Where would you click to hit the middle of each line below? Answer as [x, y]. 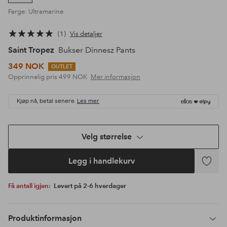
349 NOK [26, 66]
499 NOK [74, 77]
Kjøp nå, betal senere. [46, 102]
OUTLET [62, 66]
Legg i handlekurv [101, 161]
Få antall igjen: [32, 186]
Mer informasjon [116, 77]
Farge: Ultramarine [36, 12]
